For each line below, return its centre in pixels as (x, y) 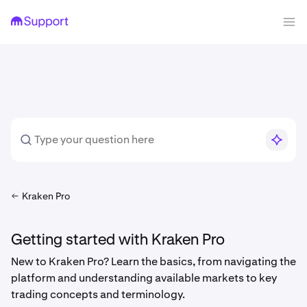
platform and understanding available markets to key (144, 278)
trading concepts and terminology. (98, 294)
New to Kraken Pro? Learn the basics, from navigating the (153, 261)
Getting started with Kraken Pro (118, 241)
